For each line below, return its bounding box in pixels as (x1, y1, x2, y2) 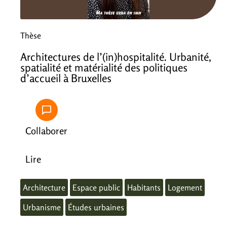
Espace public (72, 182, 120, 193)
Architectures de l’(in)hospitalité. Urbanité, (20, 50, 211, 63)
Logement (168, 182, 202, 193)
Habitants (127, 182, 161, 193)
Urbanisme (23, 202, 61, 212)
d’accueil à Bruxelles (20, 71, 111, 85)
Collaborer (25, 125, 67, 136)
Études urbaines (68, 202, 124, 212)
